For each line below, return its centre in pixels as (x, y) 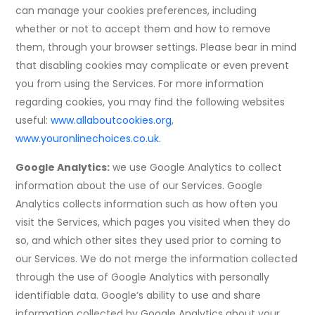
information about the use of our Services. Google (139, 186)
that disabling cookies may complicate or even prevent (153, 66)
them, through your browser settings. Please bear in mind (156, 47)
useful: (33, 121)
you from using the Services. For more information (140, 84)
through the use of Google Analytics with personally (143, 277)
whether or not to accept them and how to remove (143, 29)
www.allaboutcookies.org (111, 121)
